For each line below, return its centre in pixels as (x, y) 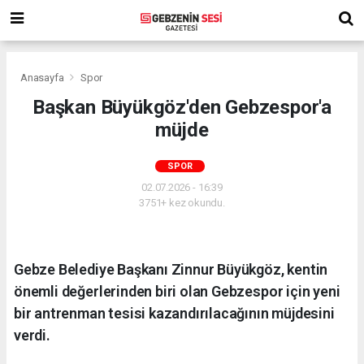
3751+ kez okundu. (182, 202)
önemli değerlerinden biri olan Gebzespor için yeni (177, 291)
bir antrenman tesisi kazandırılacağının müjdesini (174, 313)
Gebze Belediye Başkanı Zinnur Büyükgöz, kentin (171, 269)
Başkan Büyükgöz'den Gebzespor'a (182, 107)
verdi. (32, 335)
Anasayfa (43, 77)
